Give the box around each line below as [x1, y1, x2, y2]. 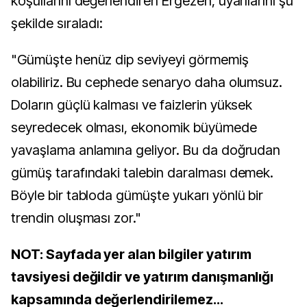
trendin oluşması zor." [11, 210, 142, 226]
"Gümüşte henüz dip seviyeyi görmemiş [11, 51, 249, 68]
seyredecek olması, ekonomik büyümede [11, 119, 257, 136]
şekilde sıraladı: [11, 15, 103, 32]
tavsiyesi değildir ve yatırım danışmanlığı [11, 269, 274, 285]
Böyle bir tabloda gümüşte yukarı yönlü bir [11, 187, 264, 204]
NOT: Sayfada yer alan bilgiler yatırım [11, 246, 251, 262]
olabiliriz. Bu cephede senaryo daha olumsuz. [11, 74, 283, 90]
